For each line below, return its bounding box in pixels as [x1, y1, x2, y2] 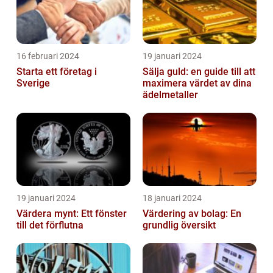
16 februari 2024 [16, 51, 79, 62]
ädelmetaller [143, 89, 198, 101]
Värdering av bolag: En [143, 208, 241, 220]
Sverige [16, 77, 50, 90]
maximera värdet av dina [143, 77, 252, 90]
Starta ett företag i [16, 66, 97, 78]
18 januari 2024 [143, 193, 202, 204]
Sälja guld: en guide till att [143, 66, 255, 78]
